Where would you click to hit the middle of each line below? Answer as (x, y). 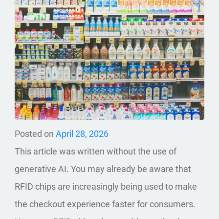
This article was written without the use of (96, 151)
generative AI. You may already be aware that (103, 169)
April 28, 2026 (82, 133)
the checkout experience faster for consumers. (105, 204)
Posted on (35, 133)
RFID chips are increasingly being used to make (106, 186)
